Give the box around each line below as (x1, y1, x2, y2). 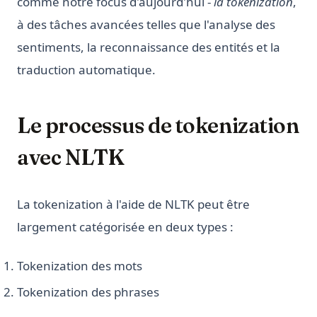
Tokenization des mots (17, 258, 142, 275)
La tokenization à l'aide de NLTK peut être (17, 196, 250, 213)
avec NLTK (17, 144, 125, 171)
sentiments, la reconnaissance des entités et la (17, 39, 280, 56)
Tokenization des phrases (17, 284, 159, 301)
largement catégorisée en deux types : (17, 219, 234, 236)
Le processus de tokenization (17, 113, 299, 139)
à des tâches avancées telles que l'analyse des (17, 16, 275, 33)
